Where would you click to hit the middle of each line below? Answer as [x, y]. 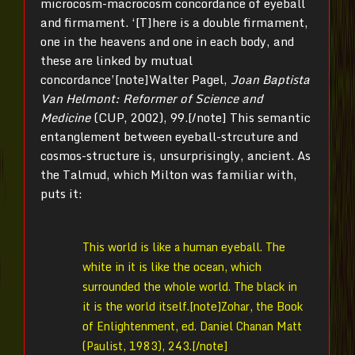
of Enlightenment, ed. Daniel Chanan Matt [192, 326]
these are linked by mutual [116, 60]
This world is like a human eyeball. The [184, 246]
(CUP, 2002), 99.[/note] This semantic [202, 117]
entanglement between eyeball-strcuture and [169, 136]
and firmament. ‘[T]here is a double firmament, [174, 22]
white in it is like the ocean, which [172, 266]
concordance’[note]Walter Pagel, [134, 79]
